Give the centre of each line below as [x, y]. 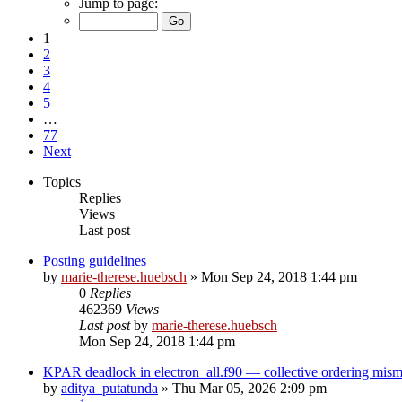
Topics [62, 181]
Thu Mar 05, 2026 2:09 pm [249, 388]
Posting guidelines [95, 260]
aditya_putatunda [109, 388]
